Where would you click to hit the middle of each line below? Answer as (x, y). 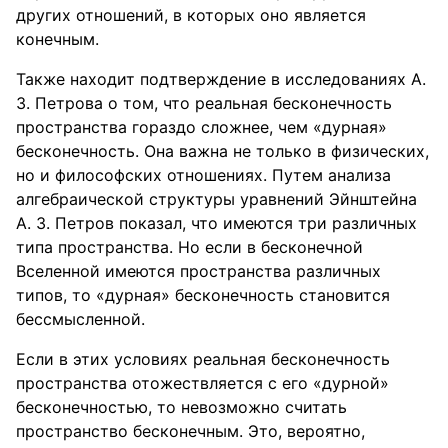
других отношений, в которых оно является (191, 15)
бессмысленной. (80, 319)
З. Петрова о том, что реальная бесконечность (204, 103)
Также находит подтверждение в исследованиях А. (221, 79)
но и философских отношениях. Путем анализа (203, 175)
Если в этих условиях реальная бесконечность (203, 359)
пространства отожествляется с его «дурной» (202, 383)
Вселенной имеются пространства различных (198, 271)
